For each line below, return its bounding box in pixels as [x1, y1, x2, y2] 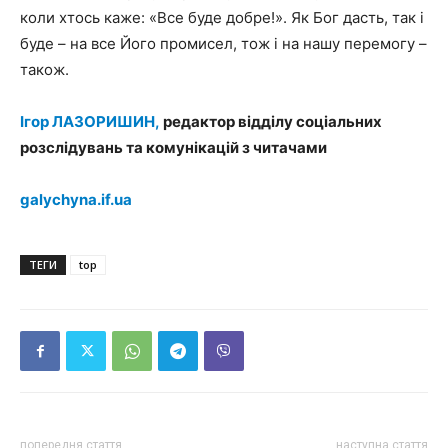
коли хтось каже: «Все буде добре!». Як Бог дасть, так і [20, 8, 424, 27]
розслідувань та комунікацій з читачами [20, 138, 327, 157]
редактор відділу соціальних [163, 112, 382, 131]
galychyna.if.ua [20, 190, 132, 209]
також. [20, 60, 69, 79]
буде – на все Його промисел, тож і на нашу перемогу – [20, 34, 427, 53]
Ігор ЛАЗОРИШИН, [20, 112, 163, 131]
